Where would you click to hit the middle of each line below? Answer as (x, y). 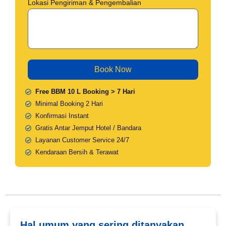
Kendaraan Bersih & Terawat (77, 152)
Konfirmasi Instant (62, 116)
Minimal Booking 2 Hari (69, 104)
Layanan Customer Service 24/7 (82, 140)
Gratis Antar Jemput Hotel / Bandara (88, 128)
